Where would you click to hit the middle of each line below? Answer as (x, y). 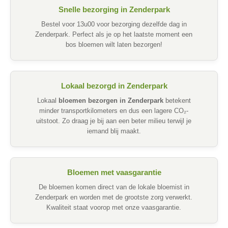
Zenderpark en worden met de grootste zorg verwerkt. (114, 198)
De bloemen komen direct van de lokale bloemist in (114, 188)
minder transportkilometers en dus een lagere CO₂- (114, 111)
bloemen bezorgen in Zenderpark (111, 101)
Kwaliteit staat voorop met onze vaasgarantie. (114, 208)
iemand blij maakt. (114, 132)
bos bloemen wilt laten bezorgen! (114, 45)
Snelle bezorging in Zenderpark (114, 10)
